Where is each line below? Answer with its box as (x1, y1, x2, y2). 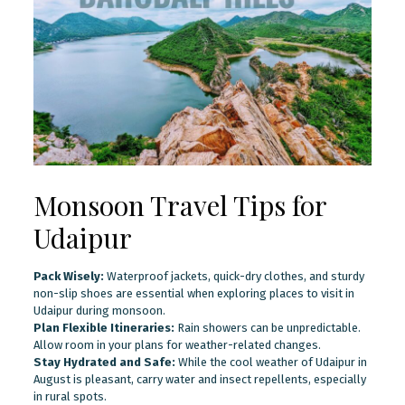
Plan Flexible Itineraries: (33, 320, 174, 334)
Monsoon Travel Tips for (33, 186, 326, 223)
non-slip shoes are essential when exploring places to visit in (33, 286, 354, 300)
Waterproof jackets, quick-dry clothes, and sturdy (103, 268, 364, 283)
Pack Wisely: (33, 268, 104, 283)
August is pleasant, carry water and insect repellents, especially (33, 372, 366, 386)
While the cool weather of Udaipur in (174, 354, 367, 369)
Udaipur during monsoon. (33, 303, 165, 317)
